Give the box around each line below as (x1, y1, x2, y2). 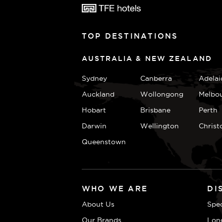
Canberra (140, 74, 172, 82)
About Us (81, 200, 114, 208)
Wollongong (140, 90, 183, 98)
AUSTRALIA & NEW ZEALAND (81, 55, 212, 62)
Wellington (140, 122, 179, 130)
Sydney (81, 74, 107, 82)
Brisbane (140, 106, 170, 114)
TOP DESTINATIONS (81, 32, 178, 40)
